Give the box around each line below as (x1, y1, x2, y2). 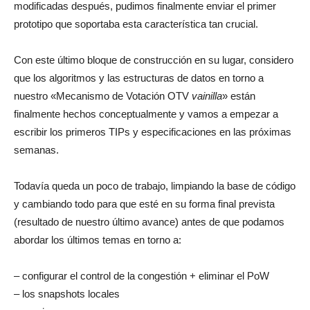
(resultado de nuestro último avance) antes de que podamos (14, 216, 284, 228)
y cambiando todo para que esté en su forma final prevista (14, 198, 275, 210)
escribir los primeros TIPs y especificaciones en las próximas (14, 126, 291, 138)
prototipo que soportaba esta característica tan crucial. (14, 18, 258, 30)
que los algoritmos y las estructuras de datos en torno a (14, 72, 264, 84)
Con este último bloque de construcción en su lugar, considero (14, 54, 293, 66)
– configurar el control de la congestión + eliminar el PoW (14, 270, 269, 282)
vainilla (192, 90, 222, 102)
